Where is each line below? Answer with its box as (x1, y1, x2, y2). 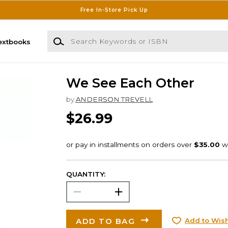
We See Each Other (66, 75, 194, 91)
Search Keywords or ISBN (46, 31, 138, 40)
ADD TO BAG (76, 216, 135, 226)
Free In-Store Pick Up (80, 6, 148, 13)
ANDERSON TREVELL (75, 95, 153, 104)
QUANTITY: (66, 169, 105, 178)
